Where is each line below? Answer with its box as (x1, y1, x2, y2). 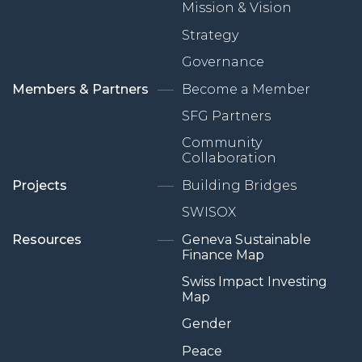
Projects (12, 177, 67, 193)
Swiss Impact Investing (182, 273, 327, 289)
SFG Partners (182, 108, 271, 124)
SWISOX (182, 204, 236, 221)
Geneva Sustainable (182, 231, 311, 247)
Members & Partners (12, 81, 149, 97)
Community (182, 135, 262, 151)
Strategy (182, 27, 238, 43)
